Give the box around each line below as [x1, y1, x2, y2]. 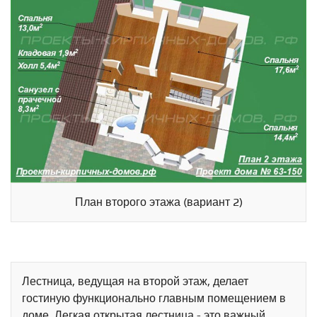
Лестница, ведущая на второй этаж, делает [22, 275, 248, 289]
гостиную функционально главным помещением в [22, 292, 286, 306]
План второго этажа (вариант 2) [74, 195, 243, 209]
